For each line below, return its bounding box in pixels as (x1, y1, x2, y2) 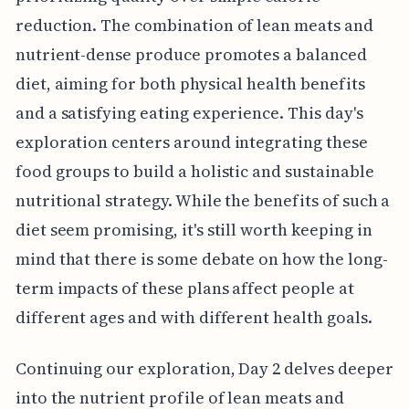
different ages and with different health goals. (15, 305, 372, 329)
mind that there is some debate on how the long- (15, 246, 388, 270)
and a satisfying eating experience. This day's (15, 100, 363, 124)
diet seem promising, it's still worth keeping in (15, 217, 372, 241)
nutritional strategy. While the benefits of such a (15, 188, 391, 212)
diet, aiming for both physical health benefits (15, 71, 365, 95)
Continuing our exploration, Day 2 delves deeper (15, 356, 393, 380)
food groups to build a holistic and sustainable (15, 159, 374, 183)
